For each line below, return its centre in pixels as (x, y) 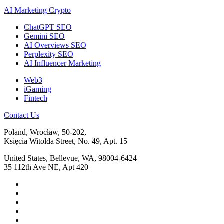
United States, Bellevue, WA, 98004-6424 (70, 158)
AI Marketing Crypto (37, 10)
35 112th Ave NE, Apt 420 (46, 167)
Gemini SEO (44, 36)
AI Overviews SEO (55, 45)
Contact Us (22, 115)
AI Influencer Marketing (62, 63)
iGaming (38, 89)
